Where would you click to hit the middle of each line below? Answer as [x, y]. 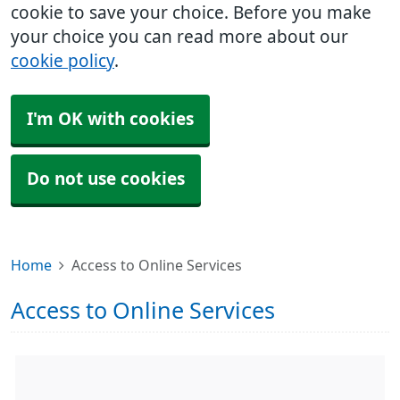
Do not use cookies [106, 179]
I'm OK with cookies [110, 119]
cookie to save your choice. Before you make [191, 13]
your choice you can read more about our [179, 37]
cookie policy [62, 61]
